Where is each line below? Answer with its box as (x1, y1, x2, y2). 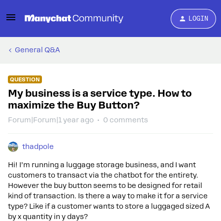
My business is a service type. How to (8, 87, 192, 99)
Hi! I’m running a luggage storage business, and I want (8, 161, 196, 169)
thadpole (22, 143, 54, 150)
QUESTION (10, 76, 40, 83)
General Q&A (15, 46, 60, 54)
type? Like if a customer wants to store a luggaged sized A (8, 202, 210, 210)
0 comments (103, 116, 148, 124)
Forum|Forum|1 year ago (8, 116, 94, 124)
